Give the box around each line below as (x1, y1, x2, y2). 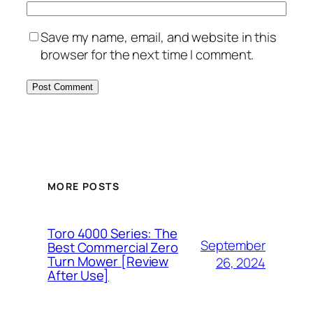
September (200, 236, 265, 255)
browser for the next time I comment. (41, 45, 254, 64)
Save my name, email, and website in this (41, 28, 277, 47)
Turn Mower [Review (48, 252, 169, 271)
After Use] (48, 266, 110, 285)
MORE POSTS (48, 180, 119, 194)
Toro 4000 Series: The (48, 224, 177, 243)
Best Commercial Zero (48, 238, 178, 257)
